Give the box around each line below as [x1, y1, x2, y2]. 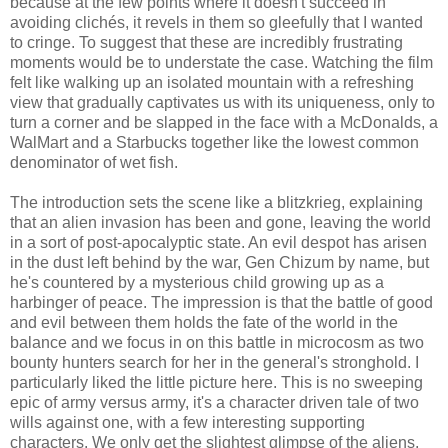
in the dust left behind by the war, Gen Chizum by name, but [10, 254, 429, 272]
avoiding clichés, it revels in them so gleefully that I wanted [10, 14, 423, 32]
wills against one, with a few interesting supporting [10, 414, 365, 432]
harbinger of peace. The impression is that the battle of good [10, 294, 433, 312]
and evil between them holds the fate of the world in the [10, 314, 398, 332]
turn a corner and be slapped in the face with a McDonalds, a [10, 114, 438, 132]
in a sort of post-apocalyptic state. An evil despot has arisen [10, 234, 427, 252]
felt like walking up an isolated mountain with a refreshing [10, 74, 414, 92]
